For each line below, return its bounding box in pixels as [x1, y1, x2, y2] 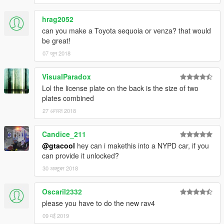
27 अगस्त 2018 [42, 106, 76, 115]
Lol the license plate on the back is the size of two [42, 83, 198, 93]
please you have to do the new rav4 [42, 198, 155, 208]
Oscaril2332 [42, 186, 82, 197]
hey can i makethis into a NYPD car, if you [75, 140, 209, 151]
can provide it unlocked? [42, 150, 119, 161]
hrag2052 [42, 14, 73, 24]
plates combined [42, 93, 94, 103]
